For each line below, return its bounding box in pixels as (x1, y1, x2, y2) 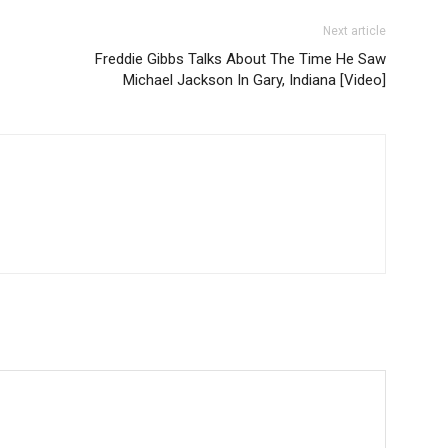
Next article (323, 24, 386, 39)
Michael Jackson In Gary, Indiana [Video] (123, 71, 386, 90)
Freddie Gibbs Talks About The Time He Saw (95, 50, 386, 69)
